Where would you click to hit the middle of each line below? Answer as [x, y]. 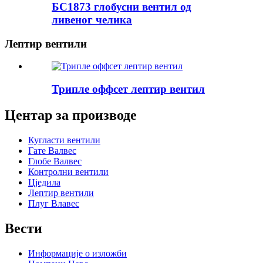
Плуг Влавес [54, 203]
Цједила [44, 182]
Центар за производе [71, 115]
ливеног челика [92, 19]
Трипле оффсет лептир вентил [128, 89]
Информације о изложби [77, 253]
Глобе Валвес [55, 161]
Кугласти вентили [64, 140]
